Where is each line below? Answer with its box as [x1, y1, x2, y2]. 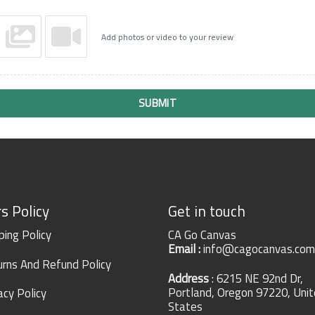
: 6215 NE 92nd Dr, [209, 269, 303, 288]
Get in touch [168, 200, 245, 223]
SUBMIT [138, 95, 177, 112]
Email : [168, 239, 203, 258]
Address [168, 269, 209, 288]
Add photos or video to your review [101, 30, 233, 44]
